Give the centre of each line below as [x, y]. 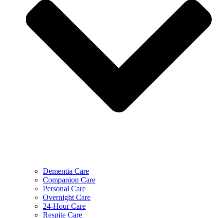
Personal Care [64, 188]
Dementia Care [66, 171]
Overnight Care [67, 197]
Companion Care [69, 180]
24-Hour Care [64, 206]
